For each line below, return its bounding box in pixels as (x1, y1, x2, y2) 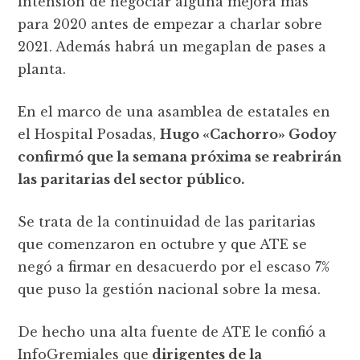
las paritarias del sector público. (18, 170, 245, 187)
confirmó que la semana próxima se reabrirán (18, 148, 342, 165)
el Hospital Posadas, (18, 125, 161, 142)
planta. (18, 60, 67, 77)
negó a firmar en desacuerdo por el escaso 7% (18, 258, 330, 275)
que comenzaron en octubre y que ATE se (18, 235, 308, 252)
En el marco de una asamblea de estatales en (18, 103, 331, 120)
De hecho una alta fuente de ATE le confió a (18, 323, 327, 340)
